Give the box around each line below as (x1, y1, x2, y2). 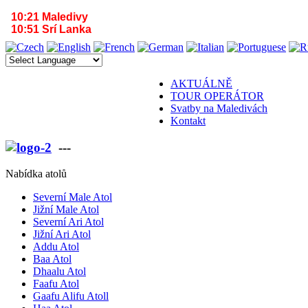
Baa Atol (33, 253, 71, 265)
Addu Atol (33, 241, 79, 253)
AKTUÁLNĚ (170, 78, 232, 89)
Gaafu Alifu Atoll (33, 290, 109, 302)
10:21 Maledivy (11, 11, 88, 23)
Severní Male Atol (33, 191, 112, 203)
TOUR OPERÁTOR (170, 90, 264, 102)
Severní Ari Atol (33, 216, 104, 228)
